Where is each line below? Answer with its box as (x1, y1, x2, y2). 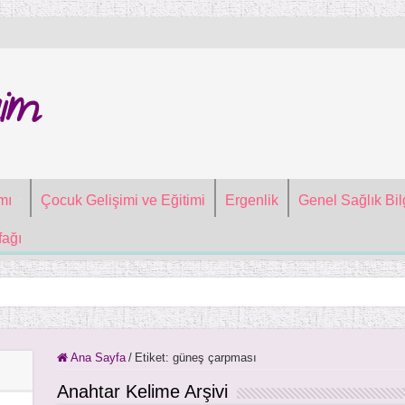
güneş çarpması (172, 351, 257, 364)
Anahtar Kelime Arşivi (56, 381, 228, 401)
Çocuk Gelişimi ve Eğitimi (40, 193, 205, 208)
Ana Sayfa (67, 351, 126, 364)
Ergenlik (224, 193, 278, 208)
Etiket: (134, 351, 173, 364)
